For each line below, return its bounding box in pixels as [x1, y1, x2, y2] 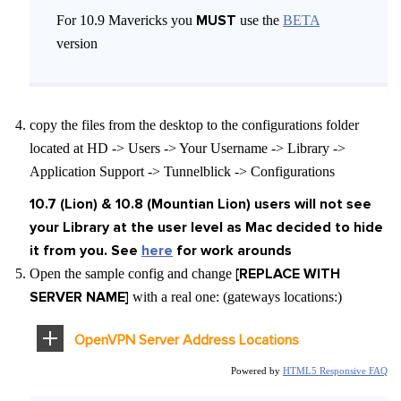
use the [236, 13, 283, 28]
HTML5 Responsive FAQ [283, 365, 388, 376]
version [56, 36, 98, 51]
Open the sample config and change [30, 266, 235, 281]
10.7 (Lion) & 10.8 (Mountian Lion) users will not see [30, 195, 371, 213]
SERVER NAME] [30, 288, 129, 306]
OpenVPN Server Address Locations [74, 331, 299, 349]
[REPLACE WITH [235, 265, 340, 283]
